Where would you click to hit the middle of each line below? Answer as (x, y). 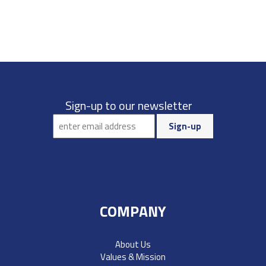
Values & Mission (133, 256)
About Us (133, 244)
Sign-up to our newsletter (129, 105)
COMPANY (133, 211)
